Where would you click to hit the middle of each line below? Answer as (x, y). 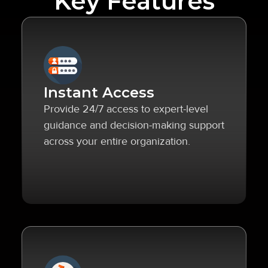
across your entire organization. (117, 141)
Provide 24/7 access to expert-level (126, 109)
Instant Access (99, 92)
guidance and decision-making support (134, 125)
